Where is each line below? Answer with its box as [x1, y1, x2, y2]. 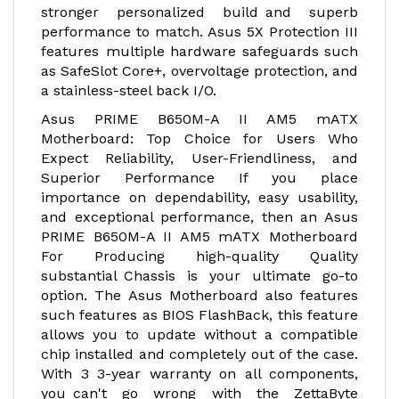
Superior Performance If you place [41, 169, 358, 186]
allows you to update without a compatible [41, 326, 358, 343]
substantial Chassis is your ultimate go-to [41, 267, 358, 284]
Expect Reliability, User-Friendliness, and [41, 150, 358, 167]
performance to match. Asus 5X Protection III [41, 23, 358, 40]
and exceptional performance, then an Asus [41, 208, 358, 225]
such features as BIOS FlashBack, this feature [41, 306, 358, 323]
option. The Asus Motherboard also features [41, 287, 358, 304]
